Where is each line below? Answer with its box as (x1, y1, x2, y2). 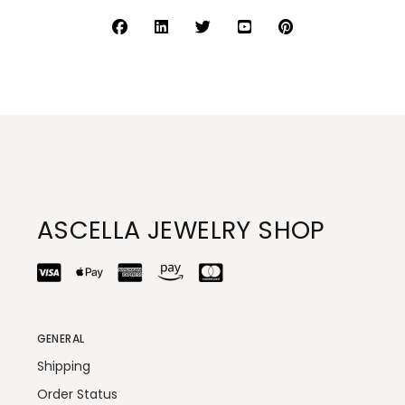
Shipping (36, 356, 90, 375)
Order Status (36, 384, 118, 403)
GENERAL (36, 330, 85, 346)
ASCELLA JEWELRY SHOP (36, 212, 325, 247)
